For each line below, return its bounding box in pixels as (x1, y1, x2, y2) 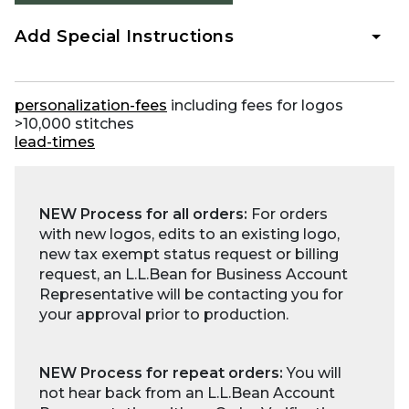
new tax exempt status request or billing (39, 245, 339, 263)
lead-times (15, 132, 95, 151)
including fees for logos (167, 96, 343, 114)
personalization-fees (15, 96, 167, 114)
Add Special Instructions (15, 26, 234, 47)
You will (287, 363, 341, 382)
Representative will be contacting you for (39, 285, 343, 303)
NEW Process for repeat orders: (39, 363, 287, 382)
